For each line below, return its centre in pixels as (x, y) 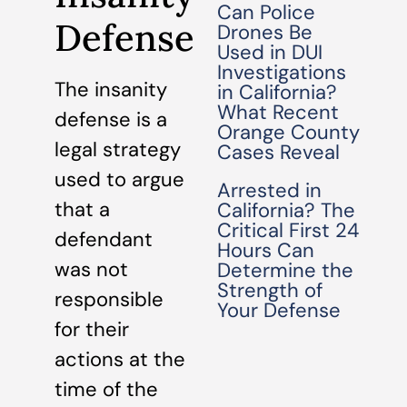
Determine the (286, 270)
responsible (109, 299)
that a (82, 209)
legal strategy (118, 149)
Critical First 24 (288, 230)
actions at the (120, 359)
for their (92, 329)
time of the (106, 389)
